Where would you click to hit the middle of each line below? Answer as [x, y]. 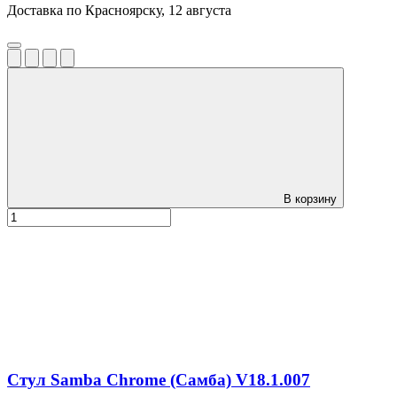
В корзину [310, 198]
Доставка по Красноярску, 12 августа [119, 10]
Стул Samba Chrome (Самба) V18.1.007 [159, 380]
